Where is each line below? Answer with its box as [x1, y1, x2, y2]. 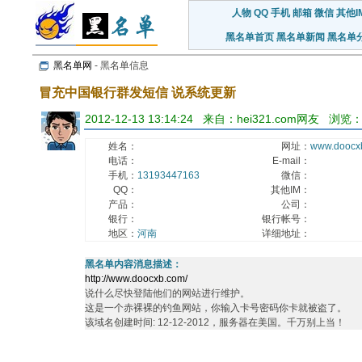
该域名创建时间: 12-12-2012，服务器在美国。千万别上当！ [85, 317, 345, 328]
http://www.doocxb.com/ [85, 273, 187, 284]
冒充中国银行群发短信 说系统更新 [39, 86, 236, 99]
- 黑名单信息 [92, 60, 149, 71]
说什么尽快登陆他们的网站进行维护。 [85, 288, 250, 299]
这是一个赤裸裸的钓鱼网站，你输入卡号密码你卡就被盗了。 [85, 302, 347, 314]
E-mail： [272, 155, 310, 166]
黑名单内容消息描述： [85, 259, 182, 270]
